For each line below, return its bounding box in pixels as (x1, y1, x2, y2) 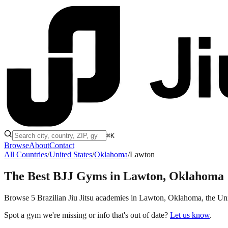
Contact (49, 141, 74, 150)
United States (49, 150, 92, 159)
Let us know (170, 210, 210, 219)
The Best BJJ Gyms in (4, 169, 123, 183)
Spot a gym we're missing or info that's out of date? (4, 210, 168, 219)
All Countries (4, 150, 47, 159)
